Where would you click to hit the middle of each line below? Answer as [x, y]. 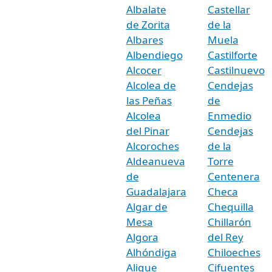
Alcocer [144, 70]
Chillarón [229, 222]
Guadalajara [156, 191]
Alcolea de [151, 85]
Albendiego [154, 55]
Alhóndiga [151, 252]
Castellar [229, 9]
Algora [142, 237]
